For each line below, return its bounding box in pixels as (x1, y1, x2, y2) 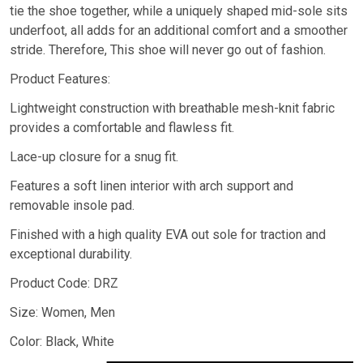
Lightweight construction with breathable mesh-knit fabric (10, 100, 335, 117)
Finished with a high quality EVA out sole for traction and (10, 227, 326, 243)
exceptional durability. (10, 246, 132, 263)
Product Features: (10, 71, 110, 88)
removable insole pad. (10, 198, 135, 214)
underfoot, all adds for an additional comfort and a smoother (10, 23, 348, 39)
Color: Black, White (10, 334, 114, 350)
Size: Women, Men (10, 305, 115, 321)
